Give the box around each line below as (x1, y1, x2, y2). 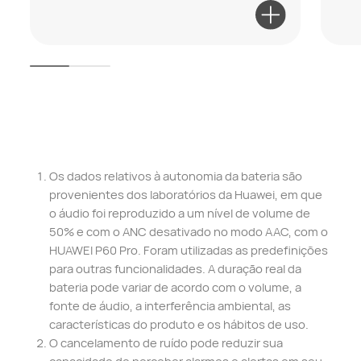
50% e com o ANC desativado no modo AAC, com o (48, 223, 328, 240)
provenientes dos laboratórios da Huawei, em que (48, 186, 322, 203)
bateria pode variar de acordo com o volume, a (48, 279, 301, 296)
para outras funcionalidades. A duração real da (48, 260, 301, 277)
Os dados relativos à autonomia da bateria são (48, 168, 302, 185)
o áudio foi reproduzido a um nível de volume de (48, 205, 310, 222)
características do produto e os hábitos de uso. (48, 316, 309, 333)
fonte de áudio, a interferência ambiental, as (48, 297, 291, 314)
